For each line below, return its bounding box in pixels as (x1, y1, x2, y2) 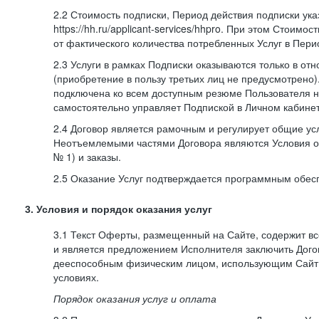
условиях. (53, 270, 99, 284)
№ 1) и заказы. (53, 150, 121, 164)
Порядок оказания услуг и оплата (53, 291, 216, 305)
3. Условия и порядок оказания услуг (25, 204, 212, 215)
